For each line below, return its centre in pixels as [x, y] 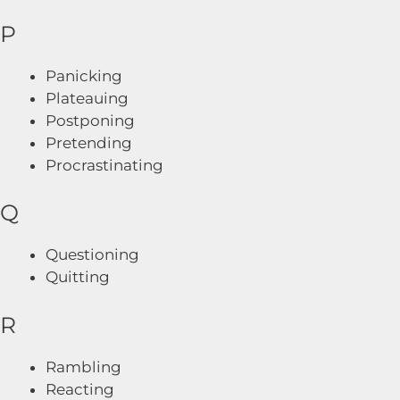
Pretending [89, 142]
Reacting [80, 389]
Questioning [92, 254]
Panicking [84, 75]
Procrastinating [104, 165]
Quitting [78, 277]
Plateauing [87, 98]
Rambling [83, 367]
